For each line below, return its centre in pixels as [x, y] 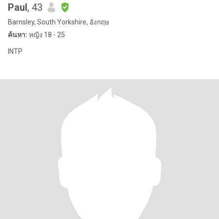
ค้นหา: [18, 35]
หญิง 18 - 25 [46, 35]
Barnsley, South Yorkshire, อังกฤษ [58, 22]
